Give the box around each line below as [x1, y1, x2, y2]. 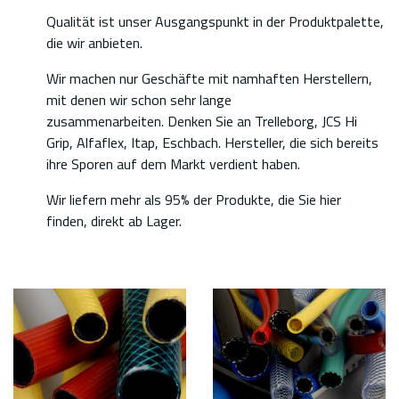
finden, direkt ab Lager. [46, 209, 183, 232]
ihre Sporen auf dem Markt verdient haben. [46, 152, 301, 175]
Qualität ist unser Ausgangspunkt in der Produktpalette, [46, 10, 385, 32]
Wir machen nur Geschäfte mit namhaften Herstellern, [46, 67, 373, 89]
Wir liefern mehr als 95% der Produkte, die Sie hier [46, 188, 342, 210]
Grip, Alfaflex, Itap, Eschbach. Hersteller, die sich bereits [46, 131, 379, 153]
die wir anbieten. [46, 31, 143, 53]
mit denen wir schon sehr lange [46, 88, 232, 110]
